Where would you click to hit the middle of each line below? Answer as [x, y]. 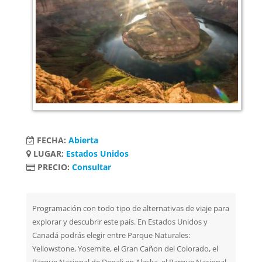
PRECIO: [53, 167]
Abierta [83, 140]
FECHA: [51, 140]
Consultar [91, 167]
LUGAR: [48, 154]
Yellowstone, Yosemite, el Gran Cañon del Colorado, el [125, 249]
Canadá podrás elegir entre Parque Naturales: [111, 235]
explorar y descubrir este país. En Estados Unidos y [120, 222]
